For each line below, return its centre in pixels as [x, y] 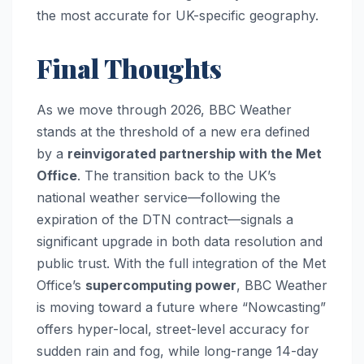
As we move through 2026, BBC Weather [164, 110]
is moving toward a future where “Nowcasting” [181, 308]
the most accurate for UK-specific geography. [178, 16]
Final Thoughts [129, 68]
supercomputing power [161, 286]
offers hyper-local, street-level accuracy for [173, 329]
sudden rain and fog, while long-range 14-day [178, 351]
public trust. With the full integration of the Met [181, 264]
